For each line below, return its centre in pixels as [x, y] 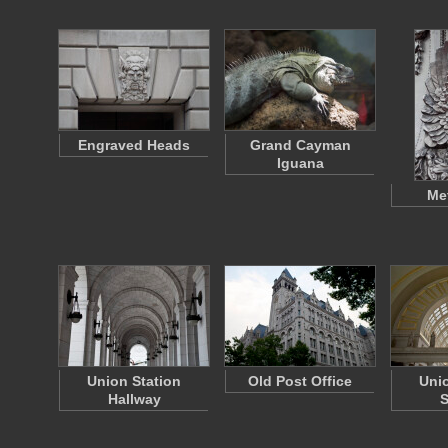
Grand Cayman [300, 145]
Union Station [134, 381]
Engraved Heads [134, 145]
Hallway [134, 399]
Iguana [300, 163]
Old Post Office [300, 381]
